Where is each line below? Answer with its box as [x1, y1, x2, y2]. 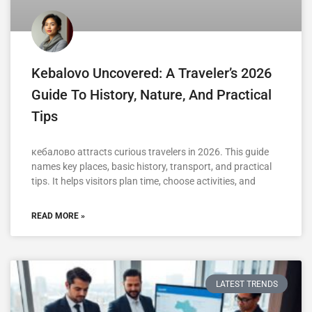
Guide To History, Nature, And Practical [31, 86, 272, 104]
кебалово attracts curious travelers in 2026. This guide [31, 146, 269, 158]
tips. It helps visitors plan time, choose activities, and [31, 175, 256, 187]
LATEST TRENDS [215, 279, 278, 289]
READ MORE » [31, 211, 85, 221]
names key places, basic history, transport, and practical [31, 161, 272, 173]
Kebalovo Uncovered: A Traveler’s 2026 [31, 65, 272, 82]
